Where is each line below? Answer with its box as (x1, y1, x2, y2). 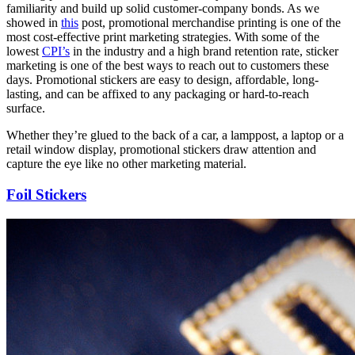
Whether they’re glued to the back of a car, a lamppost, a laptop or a (6, 128, 344, 143)
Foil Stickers (6, 185, 86, 203)
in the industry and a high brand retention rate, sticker (70, 44, 338, 59)
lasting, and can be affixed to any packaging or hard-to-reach (6, 87, 309, 101)
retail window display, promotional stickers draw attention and (6, 143, 316, 157)
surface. (6, 101, 45, 116)
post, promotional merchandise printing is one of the (78, 16, 341, 30)
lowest (6, 44, 42, 59)
